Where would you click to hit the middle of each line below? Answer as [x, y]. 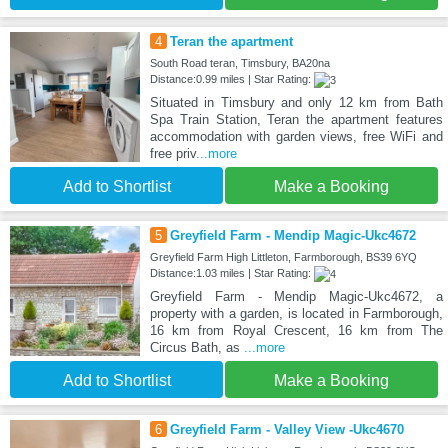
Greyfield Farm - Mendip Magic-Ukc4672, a [296, 297]
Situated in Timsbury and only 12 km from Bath [296, 103]
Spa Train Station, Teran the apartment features [296, 120]
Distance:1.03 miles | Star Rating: [231, 273]
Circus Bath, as [196, 348]
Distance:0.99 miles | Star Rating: [231, 79]
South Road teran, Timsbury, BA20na [239, 63]
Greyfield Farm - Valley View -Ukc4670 [286, 430]
